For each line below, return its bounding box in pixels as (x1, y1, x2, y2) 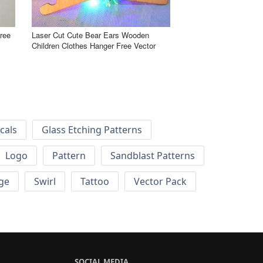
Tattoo (80, 175, 109, 188)
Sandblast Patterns (110, 149, 195, 163)
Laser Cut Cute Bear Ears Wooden (32, 29, 149, 41)
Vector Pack (134, 175, 187, 188)
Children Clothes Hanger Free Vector (32, 39, 156, 51)
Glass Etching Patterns (42, 123, 142, 137)
